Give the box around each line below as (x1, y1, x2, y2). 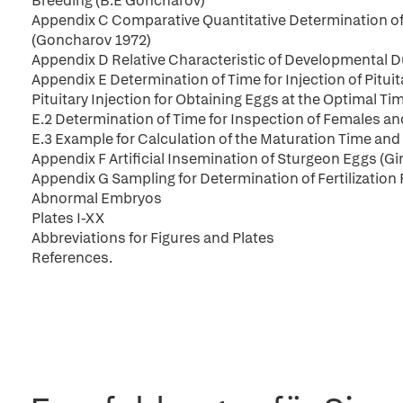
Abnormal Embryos (31, 189, 162, 208)
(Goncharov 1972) (31, 31, 151, 49)
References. (31, 248, 112, 267)
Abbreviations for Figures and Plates (31, 228, 274, 247)
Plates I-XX (31, 209, 104, 228)
